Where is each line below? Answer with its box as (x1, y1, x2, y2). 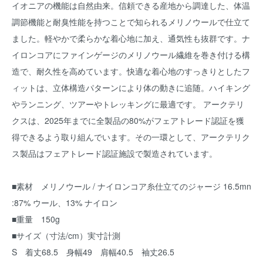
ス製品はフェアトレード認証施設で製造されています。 (12, 147, 217, 159)
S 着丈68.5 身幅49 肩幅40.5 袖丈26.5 (12, 246, 174, 258)
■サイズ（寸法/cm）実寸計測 (12, 230, 120, 241)
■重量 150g (12, 213, 60, 225)
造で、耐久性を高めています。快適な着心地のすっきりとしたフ (12, 65, 250, 77)
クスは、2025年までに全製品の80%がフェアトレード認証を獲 (12, 114, 244, 126)
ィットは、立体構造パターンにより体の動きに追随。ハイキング (12, 82, 250, 93)
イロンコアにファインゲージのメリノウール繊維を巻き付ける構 (12, 49, 250, 60)
